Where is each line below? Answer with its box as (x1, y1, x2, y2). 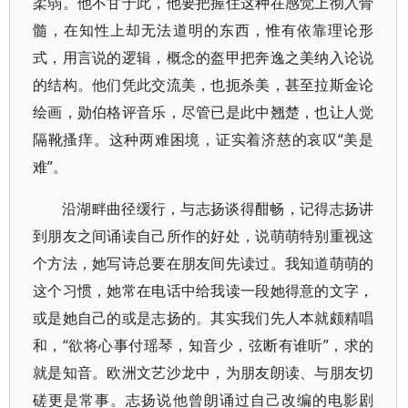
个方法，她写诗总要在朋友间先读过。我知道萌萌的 (33, 253, 374, 273)
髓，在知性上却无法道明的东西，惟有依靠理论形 (33, 20, 374, 40)
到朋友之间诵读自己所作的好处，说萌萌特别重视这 (33, 226, 374, 246)
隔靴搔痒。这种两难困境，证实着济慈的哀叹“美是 (33, 129, 374, 149)
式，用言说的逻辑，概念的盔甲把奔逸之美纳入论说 (33, 47, 374, 67)
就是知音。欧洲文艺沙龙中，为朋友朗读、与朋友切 (33, 362, 374, 382)
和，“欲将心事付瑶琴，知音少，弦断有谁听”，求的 (33, 335, 374, 355)
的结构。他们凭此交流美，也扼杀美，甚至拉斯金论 (33, 75, 374, 95)
